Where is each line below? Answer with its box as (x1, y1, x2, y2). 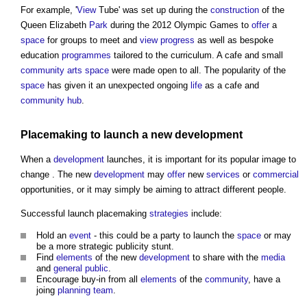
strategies (149, 208, 188, 219)
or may (261, 230, 291, 241)
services (206, 169, 240, 180)
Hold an (36, 230, 69, 241)
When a (21, 153, 53, 164)
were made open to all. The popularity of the (109, 65, 286, 76)
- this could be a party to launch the (91, 230, 237, 241)
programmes (62, 50, 111, 61)
